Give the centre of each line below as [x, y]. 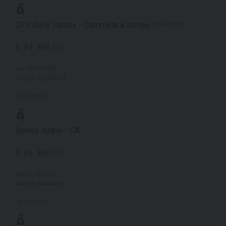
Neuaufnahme [170, 24]
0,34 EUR [33, 47]
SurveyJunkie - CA [47, 130]
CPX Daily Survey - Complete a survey [84, 25]
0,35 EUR [33, 153]
